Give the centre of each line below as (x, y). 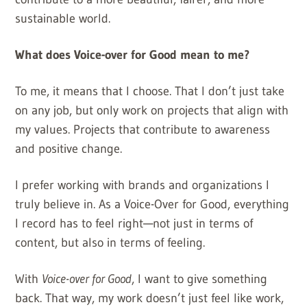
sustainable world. (63, 18)
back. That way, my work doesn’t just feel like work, (150, 298)
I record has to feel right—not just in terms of (134, 223)
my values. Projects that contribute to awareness (143, 129)
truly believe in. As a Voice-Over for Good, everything (152, 204)
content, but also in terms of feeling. (110, 242)
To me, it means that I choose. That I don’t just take (150, 91)
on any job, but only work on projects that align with (152, 110)
